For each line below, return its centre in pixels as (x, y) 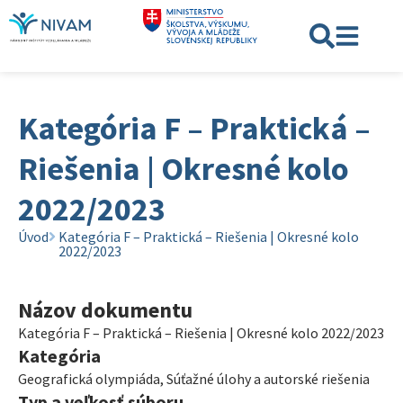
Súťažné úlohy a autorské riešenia (268, 379)
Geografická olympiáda (89, 379)
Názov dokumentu (105, 310)
